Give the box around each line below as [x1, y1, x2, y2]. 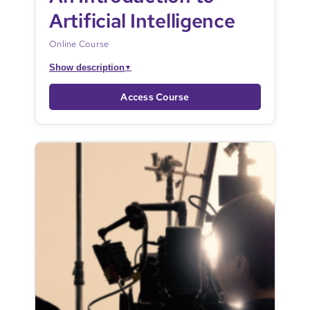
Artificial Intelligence [48, 8, 235, 34]
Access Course [120, 91, 190, 104]
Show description [48, 62, 125, 73]
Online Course [48, 38, 109, 51]
